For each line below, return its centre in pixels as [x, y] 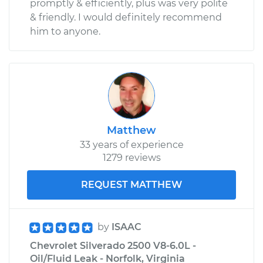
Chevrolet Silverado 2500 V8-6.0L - [113, 245]
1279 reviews [131, 157]
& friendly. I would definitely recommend [126, 17]
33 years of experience [131, 144]
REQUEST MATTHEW [131, 184]
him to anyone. [65, 31]
